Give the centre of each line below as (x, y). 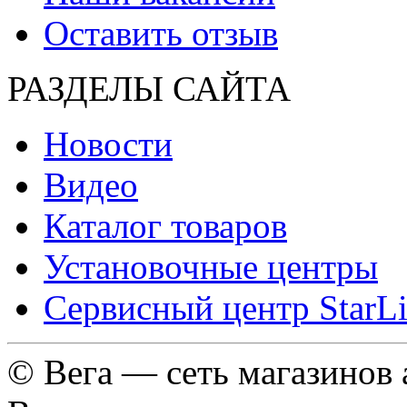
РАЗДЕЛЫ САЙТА (149, 88)
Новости (108, 144)
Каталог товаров (165, 225)
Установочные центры (211, 266)
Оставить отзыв (161, 33)
